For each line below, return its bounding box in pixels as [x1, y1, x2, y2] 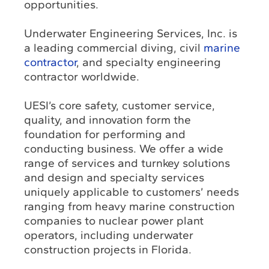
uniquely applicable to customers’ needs [24, 184, 240, 199]
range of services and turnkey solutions [24, 156, 231, 170]
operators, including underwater [24, 228, 194, 242]
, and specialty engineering [76, 55, 222, 69]
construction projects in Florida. [24, 242, 192, 256]
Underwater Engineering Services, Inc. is [24, 26, 238, 40]
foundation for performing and [24, 127, 186, 141]
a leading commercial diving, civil [24, 40, 204, 55]
